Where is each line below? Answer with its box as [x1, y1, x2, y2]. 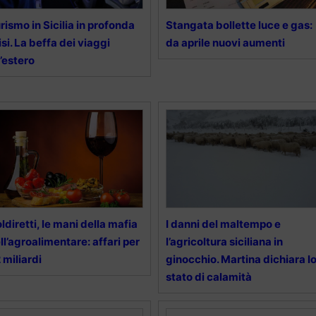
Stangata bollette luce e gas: [165, 18, 312, 32]
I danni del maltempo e [165, 217, 281, 231]
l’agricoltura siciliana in [165, 235, 283, 249]
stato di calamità [165, 270, 252, 284]
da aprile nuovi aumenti [165, 36, 285, 50]
